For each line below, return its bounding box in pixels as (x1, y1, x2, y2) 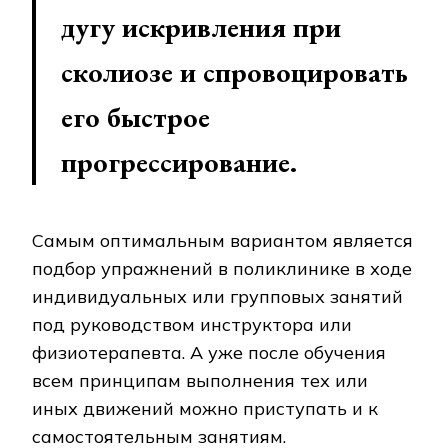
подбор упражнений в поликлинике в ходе (32, 257, 412, 281)
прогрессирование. (61, 144, 297, 181)
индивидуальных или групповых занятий (32, 285, 403, 309)
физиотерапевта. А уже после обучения (32, 341, 386, 365)
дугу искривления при (61, 9, 341, 46)
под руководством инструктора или (32, 313, 352, 337)
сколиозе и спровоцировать (61, 54, 408, 91)
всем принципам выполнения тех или (32, 369, 368, 393)
